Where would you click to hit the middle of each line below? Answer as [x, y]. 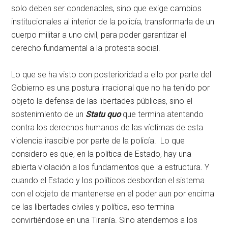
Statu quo [103, 115]
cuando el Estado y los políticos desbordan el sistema [108, 181]
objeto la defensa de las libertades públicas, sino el [102, 101]
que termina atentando [162, 115]
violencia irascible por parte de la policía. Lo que [98, 141]
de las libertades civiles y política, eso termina [93, 207]
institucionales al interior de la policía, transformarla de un [113, 22]
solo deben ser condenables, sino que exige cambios [107, 9]
